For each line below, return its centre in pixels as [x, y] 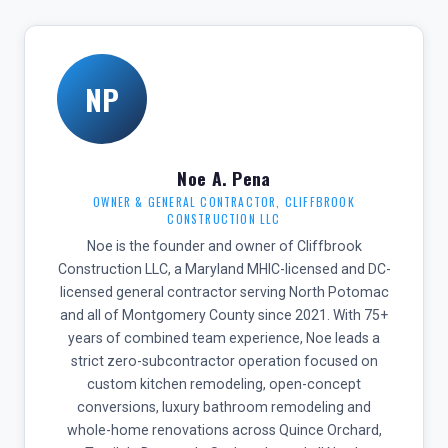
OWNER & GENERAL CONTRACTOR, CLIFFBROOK [224, 201]
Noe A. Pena [224, 178]
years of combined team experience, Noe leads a [224, 338]
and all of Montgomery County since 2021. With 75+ [224, 315]
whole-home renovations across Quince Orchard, [224, 430]
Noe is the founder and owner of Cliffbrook [224, 246]
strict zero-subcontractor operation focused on [224, 361]
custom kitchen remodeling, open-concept [224, 384]
